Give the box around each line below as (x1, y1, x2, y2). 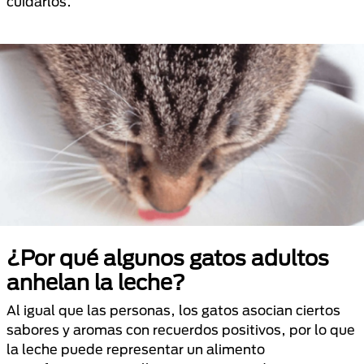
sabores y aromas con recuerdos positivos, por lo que (6, 322, 355, 337)
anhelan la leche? (6, 270, 185, 294)
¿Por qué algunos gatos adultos (6, 245, 329, 270)
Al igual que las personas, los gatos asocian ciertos (6, 302, 340, 318)
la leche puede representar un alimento (6, 341, 265, 357)
